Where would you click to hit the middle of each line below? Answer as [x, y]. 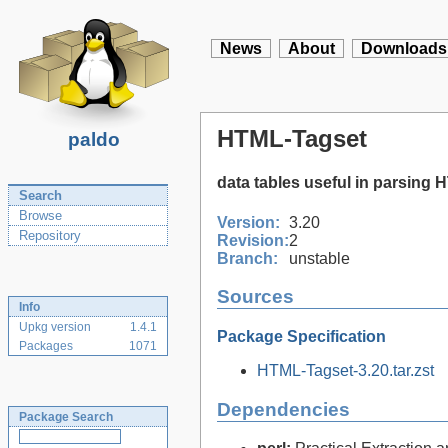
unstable [319, 258]
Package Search [66, 417]
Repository [50, 235]
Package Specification [301, 336]
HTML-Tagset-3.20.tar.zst [345, 370]
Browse [40, 215]
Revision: [253, 240]
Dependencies [283, 409]
